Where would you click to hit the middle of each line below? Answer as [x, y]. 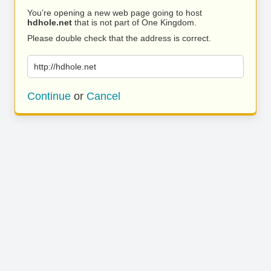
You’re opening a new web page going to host [115, 13]
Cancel [103, 96]
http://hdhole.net [65, 67]
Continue [49, 96]
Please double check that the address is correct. [119, 38]
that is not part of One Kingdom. [134, 22]
